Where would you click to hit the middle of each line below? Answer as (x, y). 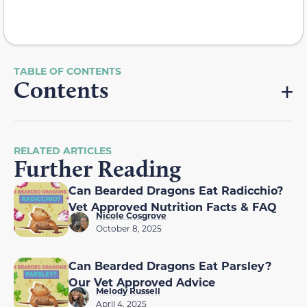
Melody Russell (128, 291)
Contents (61, 90)
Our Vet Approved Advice (142, 282)
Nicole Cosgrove (131, 216)
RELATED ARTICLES (63, 151)
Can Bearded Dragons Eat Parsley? (170, 266)
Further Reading (97, 169)
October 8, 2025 (129, 229)
